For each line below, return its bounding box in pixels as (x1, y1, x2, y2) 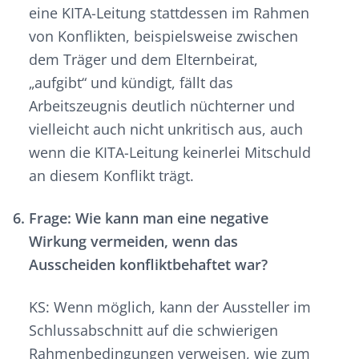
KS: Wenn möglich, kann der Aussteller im (29, 297, 311, 317)
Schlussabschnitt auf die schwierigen (29, 321, 278, 341)
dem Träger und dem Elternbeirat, (29, 50, 258, 70)
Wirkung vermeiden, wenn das (29, 232, 238, 252)
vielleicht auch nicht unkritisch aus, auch (29, 119, 303, 139)
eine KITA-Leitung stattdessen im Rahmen (29, 3, 309, 23)
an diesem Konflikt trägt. (29, 166, 194, 186)
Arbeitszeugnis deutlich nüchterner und (29, 96, 295, 116)
